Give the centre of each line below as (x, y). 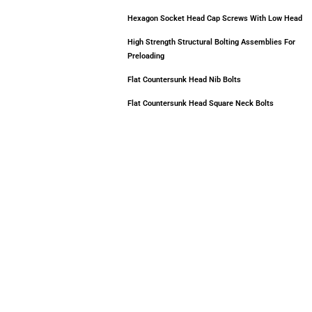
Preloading (146, 56)
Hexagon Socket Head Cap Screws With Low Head (215, 18)
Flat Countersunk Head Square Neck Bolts (201, 103)
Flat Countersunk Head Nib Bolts (184, 80)
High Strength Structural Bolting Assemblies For (211, 42)
